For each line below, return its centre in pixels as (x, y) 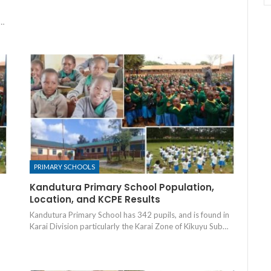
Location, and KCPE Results (95, 200)
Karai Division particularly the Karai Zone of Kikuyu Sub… (129, 227)
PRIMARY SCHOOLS (64, 167)
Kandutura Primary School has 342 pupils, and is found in (129, 215)
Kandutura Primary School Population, (122, 188)
